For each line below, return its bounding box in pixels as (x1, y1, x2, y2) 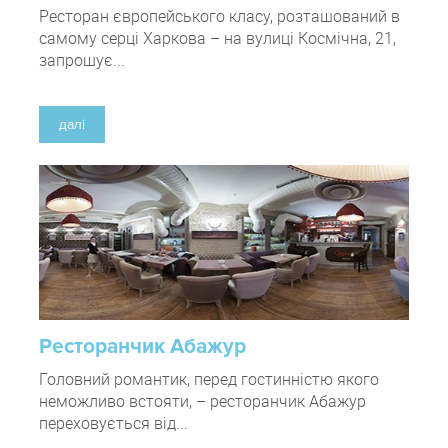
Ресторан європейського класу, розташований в (39, 5, 400, 28)
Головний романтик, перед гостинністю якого (39, 368, 379, 391)
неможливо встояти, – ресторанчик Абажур (39, 390, 366, 413)
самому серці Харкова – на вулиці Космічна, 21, (39, 27, 396, 50)
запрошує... (39, 49, 125, 72)
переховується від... (39, 412, 188, 435)
